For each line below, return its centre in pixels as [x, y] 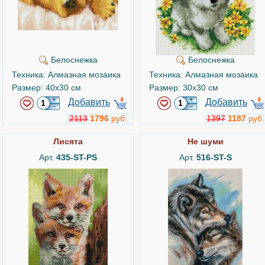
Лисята [68, 141]
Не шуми [205, 141]
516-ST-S [214, 157]
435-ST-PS [77, 157]
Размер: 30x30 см [184, 88]
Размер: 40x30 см [46, 88]
